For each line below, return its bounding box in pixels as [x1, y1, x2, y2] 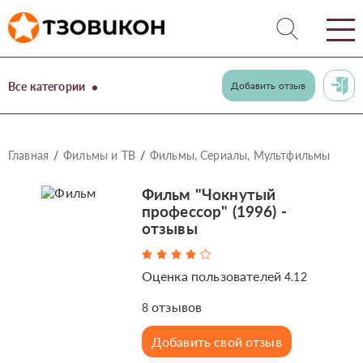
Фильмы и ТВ [63, 148, 135, 162]
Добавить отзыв [231, 79, 306, 92]
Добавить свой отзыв [151, 334, 282, 349]
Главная [8, 148, 49, 162]
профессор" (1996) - [141, 202, 287, 220]
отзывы [141, 219, 198, 237]
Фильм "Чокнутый [141, 185, 276, 203]
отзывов [147, 299, 203, 314]
